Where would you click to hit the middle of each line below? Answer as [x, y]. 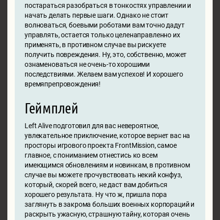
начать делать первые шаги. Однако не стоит [97, 15]
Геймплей [52, 107]
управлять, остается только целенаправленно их [102, 35]
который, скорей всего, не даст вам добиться [96, 184]
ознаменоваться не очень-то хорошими [87, 64]
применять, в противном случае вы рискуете [96, 44]
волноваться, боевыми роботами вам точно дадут [105, 25]
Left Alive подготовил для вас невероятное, [92, 125]
